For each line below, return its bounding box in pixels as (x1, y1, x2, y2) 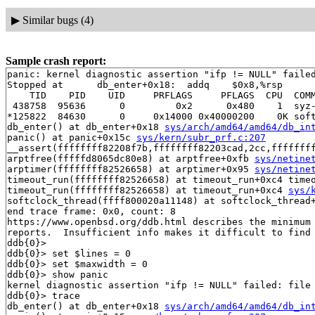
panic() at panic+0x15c (7, 132, 136, 143)
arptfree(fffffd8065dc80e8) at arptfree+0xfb (7, 153, 255, 165)
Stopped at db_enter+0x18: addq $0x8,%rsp (7, 79, 283, 91)
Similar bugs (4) (22, 13, 94, 26)
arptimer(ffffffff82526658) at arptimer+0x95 (7, 164, 255, 175)
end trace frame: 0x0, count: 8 (7, 206, 176, 217)
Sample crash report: (6, 55, 106, 67)
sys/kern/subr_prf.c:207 (136, 132, 266, 143)
